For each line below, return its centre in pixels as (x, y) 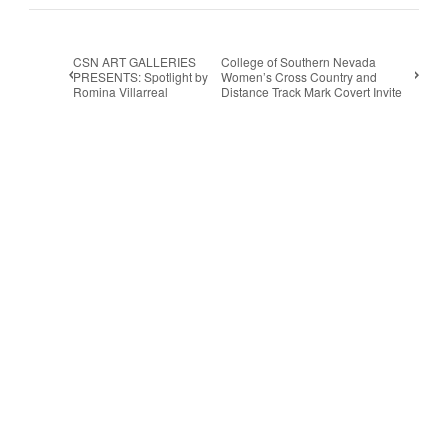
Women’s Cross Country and (299, 76)
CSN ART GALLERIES (135, 61)
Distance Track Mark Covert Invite (312, 91)
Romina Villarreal (121, 91)
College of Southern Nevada (299, 61)
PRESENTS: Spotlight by (141, 76)
